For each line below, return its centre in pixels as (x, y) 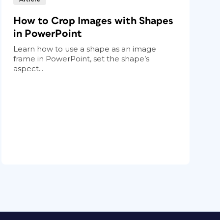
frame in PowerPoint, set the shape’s (82, 58)
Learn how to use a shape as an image (85, 49)
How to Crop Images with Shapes (94, 21)
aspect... (28, 68)
